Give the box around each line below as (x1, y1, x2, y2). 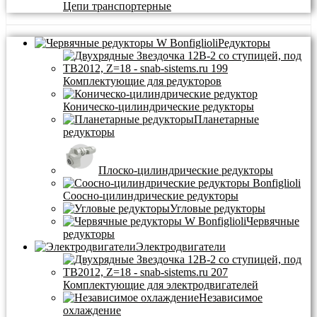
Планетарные (194, 113, 259, 126)
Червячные (246, 215, 299, 228)
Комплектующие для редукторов (63, 75, 221, 88)
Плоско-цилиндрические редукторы (98, 164, 273, 177)
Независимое (199, 292, 263, 304)
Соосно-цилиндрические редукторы (63, 190, 238, 202)
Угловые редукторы (170, 202, 265, 215)
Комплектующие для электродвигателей (63, 279, 258, 292)
